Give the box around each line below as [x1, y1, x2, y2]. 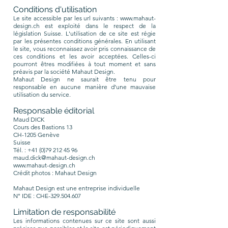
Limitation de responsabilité [13, 207, 116, 217]
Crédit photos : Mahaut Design [13, 169, 97, 177]
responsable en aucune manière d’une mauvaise [13, 83, 156, 91]
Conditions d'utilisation [13, 5, 97, 14]
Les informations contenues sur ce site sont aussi [13, 217, 156, 224]
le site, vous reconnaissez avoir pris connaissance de [13, 45, 156, 52]
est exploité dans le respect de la [40, 22, 156, 30]
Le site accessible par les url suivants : [13, 14, 120, 22]
